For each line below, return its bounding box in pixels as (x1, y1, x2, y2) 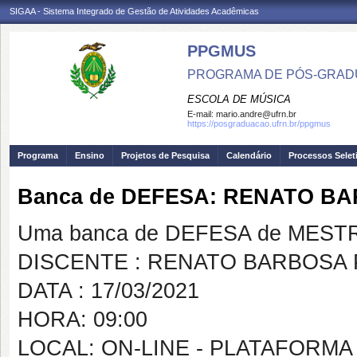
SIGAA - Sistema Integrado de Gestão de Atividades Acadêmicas (10, 6, 259, 16)
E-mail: (187, 109, 216, 119)
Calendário (226, 151, 272, 160)
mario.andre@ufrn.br (216, 109, 296, 119)
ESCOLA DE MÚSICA (187, 93, 291, 105)
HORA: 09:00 (18, 308, 147, 331)
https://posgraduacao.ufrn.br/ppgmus (187, 119, 331, 128)
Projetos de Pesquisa (121, 151, 210, 160)
